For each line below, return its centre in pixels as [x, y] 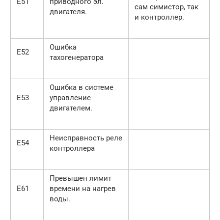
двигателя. [68, 12]
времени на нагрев [83, 188]
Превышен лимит [81, 178]
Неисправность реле [86, 138]
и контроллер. [159, 17]
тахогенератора [77, 57]
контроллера [72, 148]
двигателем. [71, 108]
